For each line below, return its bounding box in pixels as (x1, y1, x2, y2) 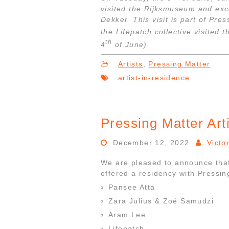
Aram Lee (108, 210, 146, 219)
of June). (112, 40, 150, 49)
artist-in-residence (118, 73, 190, 82)
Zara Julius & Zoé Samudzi (108, 196, 214, 205)
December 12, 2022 (112, 138, 190, 147)
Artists (118, 59, 143, 68)
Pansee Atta (108, 182, 155, 191)
